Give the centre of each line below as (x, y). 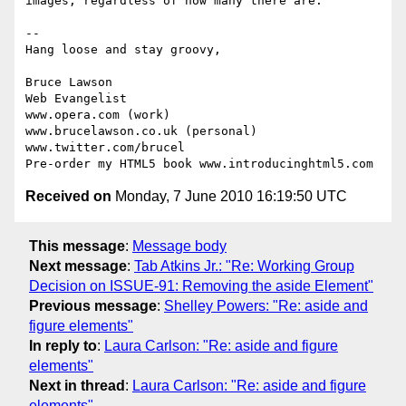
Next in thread (77, 385)
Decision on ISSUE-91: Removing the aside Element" (201, 285)
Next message (78, 266)
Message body (179, 246)
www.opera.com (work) (98, 115)
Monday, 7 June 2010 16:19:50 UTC (229, 197)
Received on (68, 197)
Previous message (93, 305)
